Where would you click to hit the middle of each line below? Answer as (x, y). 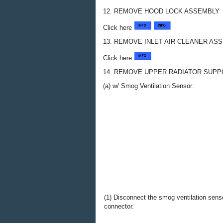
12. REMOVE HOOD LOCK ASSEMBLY (161, 11)
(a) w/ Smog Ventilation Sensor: (149, 86)
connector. (119, 206)
